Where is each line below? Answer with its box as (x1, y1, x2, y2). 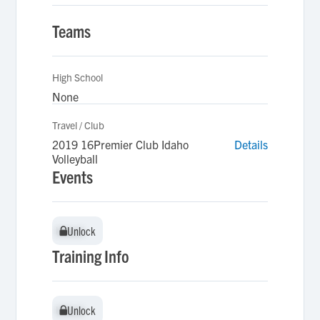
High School (52, 71, 104, 84)
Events (52, 166, 94, 187)
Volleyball (52, 151, 99, 166)
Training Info (52, 245, 130, 266)
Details (234, 137, 268, 151)
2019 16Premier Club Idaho (52, 137, 189, 151)
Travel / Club (52, 119, 105, 131)
